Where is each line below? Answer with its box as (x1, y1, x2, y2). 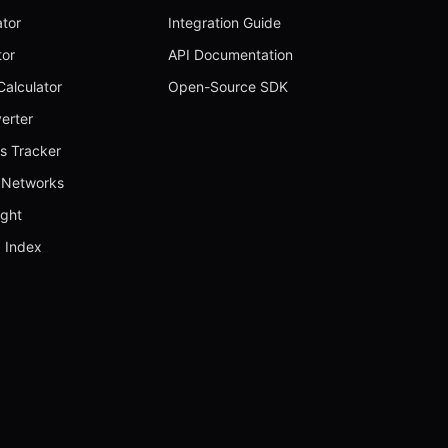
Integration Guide (168, 14, 282, 32)
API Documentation (168, 46, 294, 64)
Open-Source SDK (168, 78, 289, 96)
